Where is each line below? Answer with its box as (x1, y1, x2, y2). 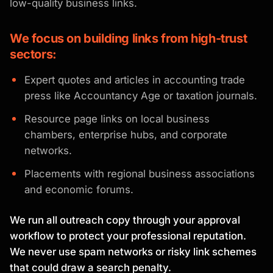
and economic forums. (24, 183, 133, 196)
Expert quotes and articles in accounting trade (24, 74, 245, 87)
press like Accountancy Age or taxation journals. (24, 90, 257, 102)
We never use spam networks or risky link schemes (10, 246, 257, 258)
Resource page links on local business (24, 113, 210, 126)
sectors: (10, 47, 57, 62)
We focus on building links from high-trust (10, 31, 247, 46)
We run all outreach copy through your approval (10, 214, 240, 227)
